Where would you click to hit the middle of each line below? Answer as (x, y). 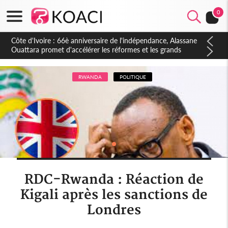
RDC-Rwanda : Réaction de (114, 180)
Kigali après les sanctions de (114, 195)
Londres (114, 210)
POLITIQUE (133, 77)
